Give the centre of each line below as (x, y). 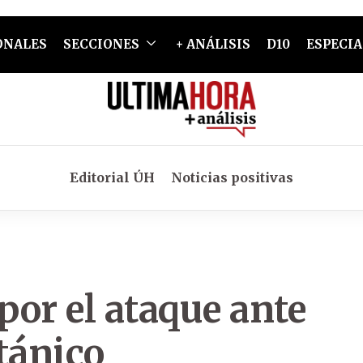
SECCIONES (101, 44)
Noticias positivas (232, 177)
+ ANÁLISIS (213, 44)
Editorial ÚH (112, 177)
